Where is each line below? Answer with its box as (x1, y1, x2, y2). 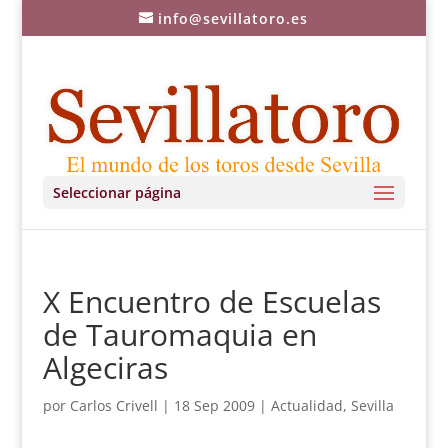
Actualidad (270, 396, 343, 415)
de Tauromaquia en (42, 314, 317, 355)
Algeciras (42, 347, 168, 388)
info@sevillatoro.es (158, 8, 309, 28)
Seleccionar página (52, 183, 181, 202)
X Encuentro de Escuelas (42, 281, 381, 322)
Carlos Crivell (69, 396, 158, 415)
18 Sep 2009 (173, 396, 255, 415)
